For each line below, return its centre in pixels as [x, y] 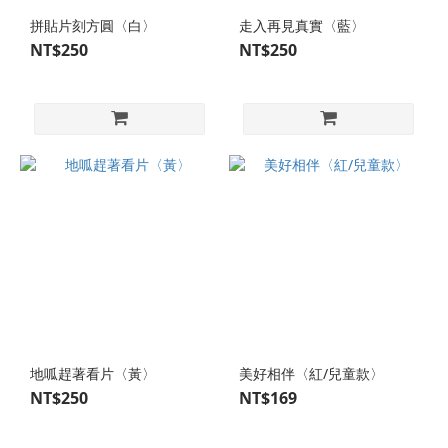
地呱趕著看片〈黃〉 [93, 373]
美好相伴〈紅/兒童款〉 [311, 373]
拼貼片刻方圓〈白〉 [93, 25]
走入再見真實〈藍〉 [302, 25]
